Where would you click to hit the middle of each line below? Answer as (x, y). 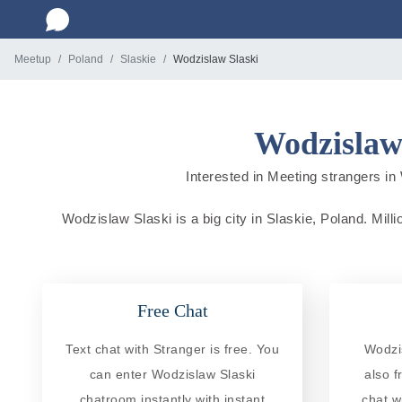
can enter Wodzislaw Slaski (172, 374)
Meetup (33, 59)
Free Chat (172, 310)
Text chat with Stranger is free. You (172, 349)
